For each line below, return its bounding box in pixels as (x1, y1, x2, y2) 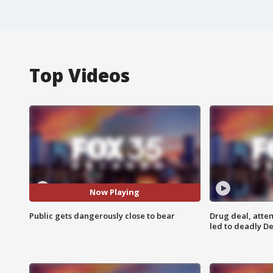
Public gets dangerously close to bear (29, 210, 175, 221)
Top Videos (29, 62, 130, 88)
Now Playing (90, 186, 140, 198)
